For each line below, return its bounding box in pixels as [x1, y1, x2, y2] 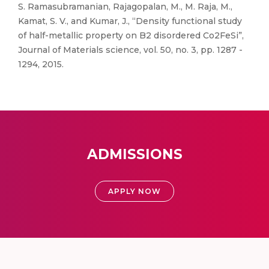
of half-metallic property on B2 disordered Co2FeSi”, [18, 30, 244, 41]
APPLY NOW [108, 187, 161, 196]
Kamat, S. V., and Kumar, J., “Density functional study [18, 16, 242, 26]
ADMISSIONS [86, 146, 183, 163]
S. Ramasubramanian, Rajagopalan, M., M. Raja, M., [18, 1, 232, 12]
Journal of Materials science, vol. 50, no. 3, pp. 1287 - [18, 44, 243, 55]
